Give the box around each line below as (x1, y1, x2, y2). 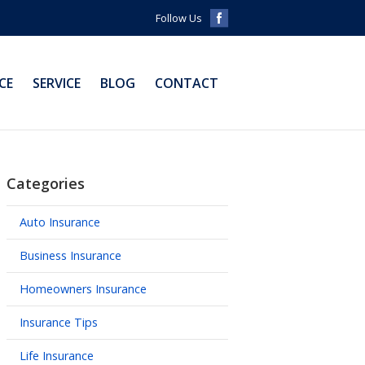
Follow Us (156, 11, 202, 25)
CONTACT (155, 73, 218, 92)
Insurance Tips (20, 314, 98, 330)
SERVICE (33, 73, 81, 92)
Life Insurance (20, 347, 94, 363)
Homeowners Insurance (20, 280, 147, 297)
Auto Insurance (20, 213, 100, 230)
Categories (7, 173, 85, 193)
